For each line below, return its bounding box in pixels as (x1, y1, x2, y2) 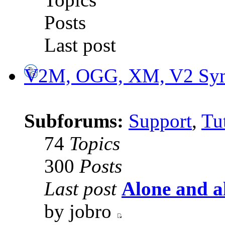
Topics (69, 133, 120, 155)
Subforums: (24, 110, 129, 132)
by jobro (44, 200, 117, 222)
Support (129, 110, 192, 132)
